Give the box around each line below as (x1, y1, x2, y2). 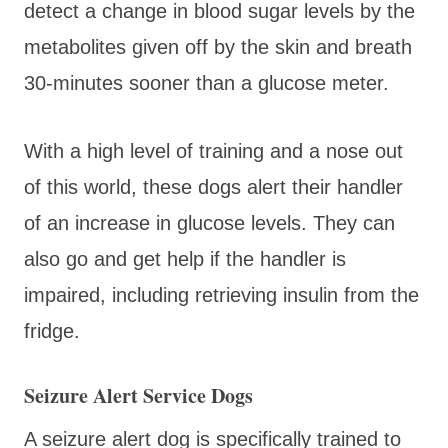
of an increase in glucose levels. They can (24, 211, 395, 234)
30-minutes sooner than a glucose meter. (24, 71, 389, 94)
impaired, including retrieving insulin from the (24, 283, 419, 306)
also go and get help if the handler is (24, 247, 346, 270)
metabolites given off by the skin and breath (24, 35, 412, 58)
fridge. (24, 319, 86, 342)
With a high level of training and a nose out (24, 139, 403, 162)
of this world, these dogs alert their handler (24, 175, 403, 198)
